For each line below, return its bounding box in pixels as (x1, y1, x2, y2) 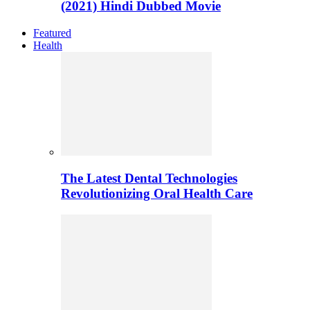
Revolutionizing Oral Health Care (61, 186, 253, 201)
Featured (33, 26, 71, 39)
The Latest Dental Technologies (61, 171, 237, 186)
